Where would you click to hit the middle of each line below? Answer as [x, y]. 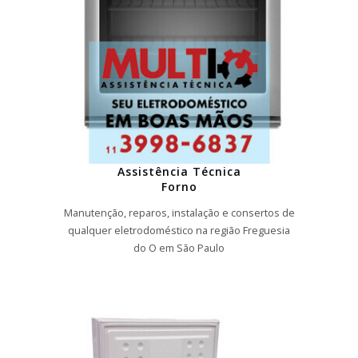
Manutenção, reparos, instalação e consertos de [179, 213]
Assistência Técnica [179, 172]
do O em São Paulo [179, 248]
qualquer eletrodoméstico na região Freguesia [179, 230]
